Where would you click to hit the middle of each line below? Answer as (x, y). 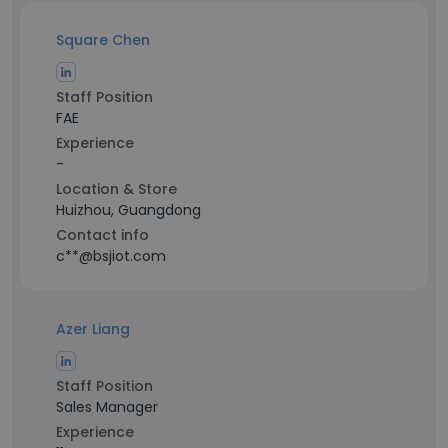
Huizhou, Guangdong (128, 210)
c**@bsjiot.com (111, 256)
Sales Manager (107, 407)
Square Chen (103, 40)
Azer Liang (93, 329)
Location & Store (116, 189)
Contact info (102, 235)
